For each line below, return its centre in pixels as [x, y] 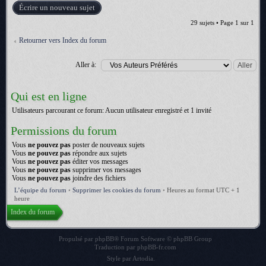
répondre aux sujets [99, 153]
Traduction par [116, 247]
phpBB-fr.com [157, 247]
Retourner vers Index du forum [63, 40]
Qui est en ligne [49, 96]
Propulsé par [77, 239]
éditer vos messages [99, 161]
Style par [119, 258]
